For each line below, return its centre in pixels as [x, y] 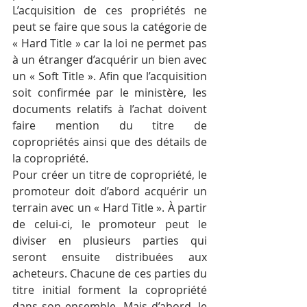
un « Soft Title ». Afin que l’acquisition [110, 76]
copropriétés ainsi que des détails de [110, 142]
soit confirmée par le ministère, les [110, 93]
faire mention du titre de [110, 126]
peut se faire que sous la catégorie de [110, 27]
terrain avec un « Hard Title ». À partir [110, 208]
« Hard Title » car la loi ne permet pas [110, 44]
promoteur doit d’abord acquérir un [110, 192]
